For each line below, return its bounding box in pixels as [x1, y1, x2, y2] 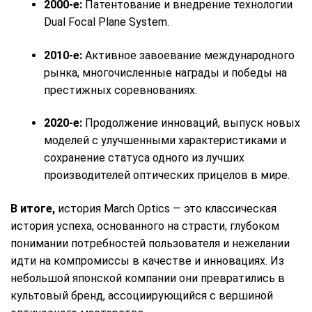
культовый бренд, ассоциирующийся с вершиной [10, 289, 273, 303]
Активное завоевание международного [82, 48, 295, 62]
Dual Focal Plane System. [44, 15, 169, 29]
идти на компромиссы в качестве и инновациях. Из [10, 254, 284, 268]
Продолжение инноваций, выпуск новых [82, 116, 300, 130]
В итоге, [10, 202, 55, 216]
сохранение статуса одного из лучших [44, 151, 244, 165]
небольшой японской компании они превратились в [10, 272, 285, 286]
